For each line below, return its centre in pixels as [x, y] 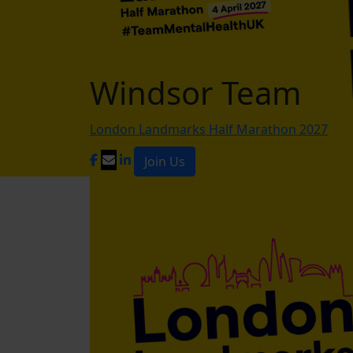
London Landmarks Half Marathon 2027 [209, 129]
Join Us [165, 162]
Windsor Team [195, 93]
